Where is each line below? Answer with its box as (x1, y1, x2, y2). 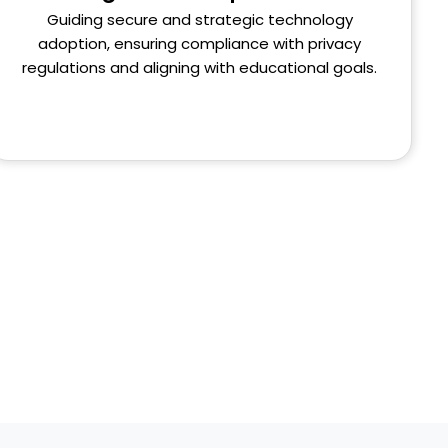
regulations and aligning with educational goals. (22, 56, 378, 78)
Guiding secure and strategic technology (46, 8, 353, 30)
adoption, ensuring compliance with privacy (38, 32, 362, 54)
